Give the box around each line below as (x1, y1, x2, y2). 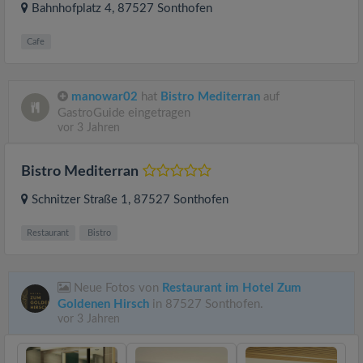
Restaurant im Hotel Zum (162, 282, 301, 294)
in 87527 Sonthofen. (149, 298, 263, 310)
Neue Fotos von (70, 282, 162, 294)
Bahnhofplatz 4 (32, 2, 112, 15)
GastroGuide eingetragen (58, 107, 190, 119)
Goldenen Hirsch (58, 298, 149, 310)
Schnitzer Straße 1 (32, 194, 128, 206)
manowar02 (71, 91, 138, 103)
